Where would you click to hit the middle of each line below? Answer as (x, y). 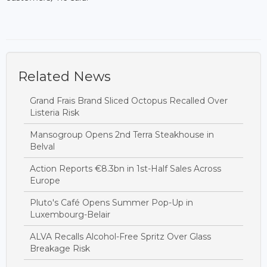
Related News (64, 76)
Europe (45, 180)
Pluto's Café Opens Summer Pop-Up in (111, 202)
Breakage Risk (60, 248)
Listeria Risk (55, 112)
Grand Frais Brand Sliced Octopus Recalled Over (129, 100)
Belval (42, 146)
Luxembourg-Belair (70, 214)
